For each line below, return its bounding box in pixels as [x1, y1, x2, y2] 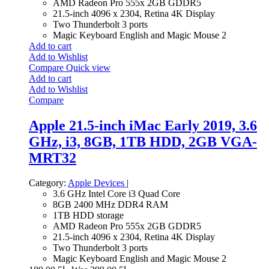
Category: [29, 178, 66, 189]
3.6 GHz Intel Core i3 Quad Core [53, 189, 180, 199]
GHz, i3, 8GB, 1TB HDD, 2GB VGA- [29, 133, 257, 150]
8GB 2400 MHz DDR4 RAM [53, 199, 168, 210]
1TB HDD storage [53, 210, 124, 221]
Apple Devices [68, 178, 127, 189]
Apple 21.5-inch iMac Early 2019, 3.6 [29, 117, 257, 133]
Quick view [66, 62, 110, 73]
